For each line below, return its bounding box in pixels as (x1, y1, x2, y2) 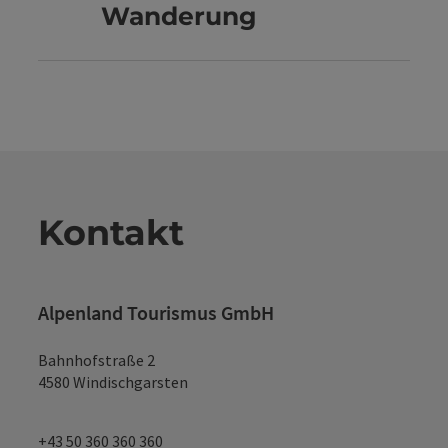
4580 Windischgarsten (38, 372, 188, 393)
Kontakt (38, 211, 184, 255)
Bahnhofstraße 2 (38, 350, 155, 371)
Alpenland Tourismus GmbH (38, 300, 274, 326)
